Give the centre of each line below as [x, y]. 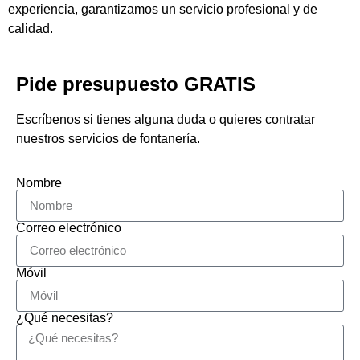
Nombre [39, 182]
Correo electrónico [69, 227]
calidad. [31, 29]
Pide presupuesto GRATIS [136, 84]
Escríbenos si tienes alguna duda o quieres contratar [166, 120]
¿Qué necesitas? [65, 317]
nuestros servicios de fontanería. [108, 139]
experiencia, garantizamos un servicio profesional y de [163, 9]
